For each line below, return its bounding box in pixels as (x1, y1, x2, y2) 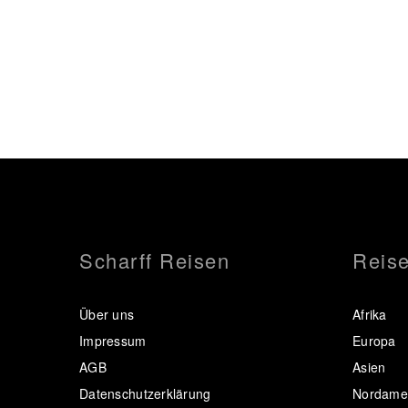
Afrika (352, 305, 387, 324)
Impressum (79, 331, 147, 351)
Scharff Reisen (79, 246, 230, 275)
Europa (352, 331, 396, 351)
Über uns (79, 305, 135, 324)
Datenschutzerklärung (79, 384, 211, 403)
